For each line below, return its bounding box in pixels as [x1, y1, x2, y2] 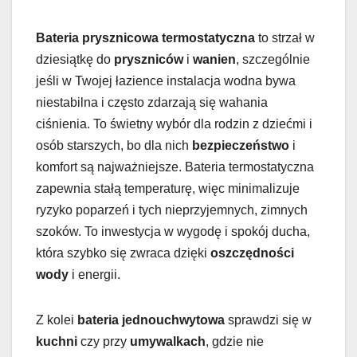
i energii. [69, 268, 120, 282]
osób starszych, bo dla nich [36, 139, 192, 153]
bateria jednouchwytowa [77, 313, 225, 328]
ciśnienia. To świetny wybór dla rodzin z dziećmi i [36, 117, 312, 131]
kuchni [36, 335, 77, 349]
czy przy [77, 335, 130, 349]
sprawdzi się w [225, 313, 312, 328]
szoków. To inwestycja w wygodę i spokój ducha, [36, 225, 310, 239]
